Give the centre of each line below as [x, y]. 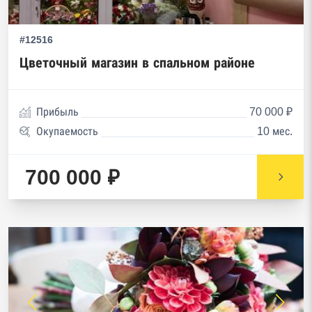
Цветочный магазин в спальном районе [137, 63]
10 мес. [275, 131]
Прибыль [57, 112]
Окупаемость [67, 131]
